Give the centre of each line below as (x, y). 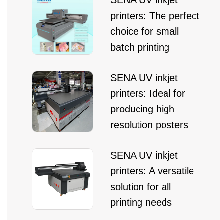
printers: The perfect (155, 16)
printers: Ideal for (148, 93)
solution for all (141, 187)
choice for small (145, 31)
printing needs (141, 202)
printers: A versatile (152, 171)
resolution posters (149, 125)
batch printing (140, 47)
